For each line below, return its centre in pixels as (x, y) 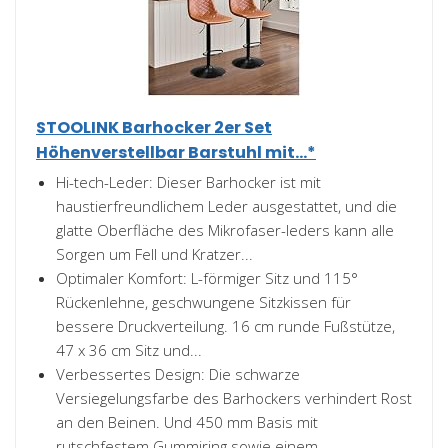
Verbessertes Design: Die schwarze (178, 374)
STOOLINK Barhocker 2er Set (154, 127)
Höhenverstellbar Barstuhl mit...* (176, 152)
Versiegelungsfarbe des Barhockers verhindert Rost (234, 398)
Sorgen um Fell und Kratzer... (154, 254)
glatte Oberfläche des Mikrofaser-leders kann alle (225, 230)
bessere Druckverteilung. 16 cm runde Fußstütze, (225, 326)
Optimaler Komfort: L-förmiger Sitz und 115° (207, 278)
